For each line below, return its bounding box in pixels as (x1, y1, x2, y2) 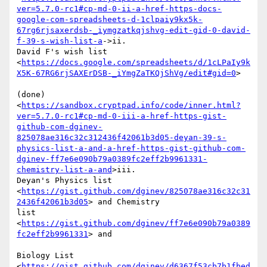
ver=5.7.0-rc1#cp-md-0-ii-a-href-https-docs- (17, 4, 222, 14)
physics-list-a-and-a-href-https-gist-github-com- (17, 144, 246, 153)
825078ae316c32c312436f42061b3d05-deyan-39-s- (17, 133, 226, 142)
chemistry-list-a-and (17, 165, 112, 175)
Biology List (17, 251, 74, 260)
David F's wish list (17, 47, 107, 57)
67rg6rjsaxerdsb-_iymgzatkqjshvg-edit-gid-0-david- (17, 26, 250, 35)
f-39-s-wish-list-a (17, 36, 103, 46)
